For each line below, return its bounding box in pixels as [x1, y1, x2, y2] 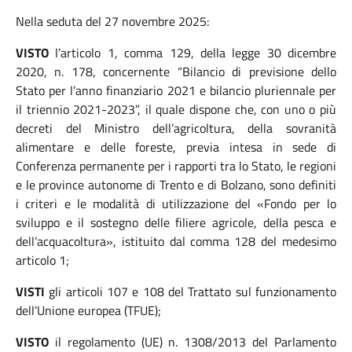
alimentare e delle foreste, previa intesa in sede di [16, 137, 336, 156]
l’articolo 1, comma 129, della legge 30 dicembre [55, 43, 336, 62]
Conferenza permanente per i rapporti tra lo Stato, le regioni [16, 156, 336, 175]
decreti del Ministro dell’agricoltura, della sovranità [16, 119, 336, 137]
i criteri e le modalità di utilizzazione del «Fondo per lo [16, 194, 336, 213]
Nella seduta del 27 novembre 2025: [16, 12, 209, 31]
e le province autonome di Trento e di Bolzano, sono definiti [16, 175, 336, 194]
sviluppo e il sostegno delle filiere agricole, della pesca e [16, 213, 336, 232]
